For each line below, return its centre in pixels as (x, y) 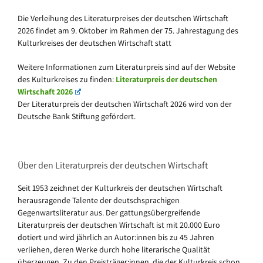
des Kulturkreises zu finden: (66, 79)
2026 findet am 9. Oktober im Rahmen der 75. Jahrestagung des (128, 30)
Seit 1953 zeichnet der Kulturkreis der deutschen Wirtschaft (120, 188)
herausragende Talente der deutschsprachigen (99, 200)
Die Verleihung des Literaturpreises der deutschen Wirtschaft (123, 18)
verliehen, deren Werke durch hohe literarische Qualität (114, 249)
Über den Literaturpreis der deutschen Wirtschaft (113, 165)
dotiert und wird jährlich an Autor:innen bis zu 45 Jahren (116, 237)
